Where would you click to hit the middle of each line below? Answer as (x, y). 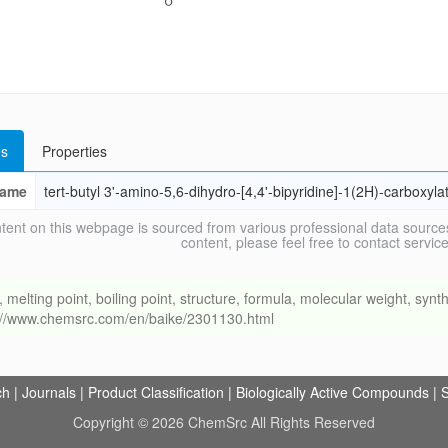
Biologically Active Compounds (332, 392)
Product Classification (156, 392)
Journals (49, 392)
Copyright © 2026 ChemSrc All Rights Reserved (224, 422)
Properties (74, 151)
